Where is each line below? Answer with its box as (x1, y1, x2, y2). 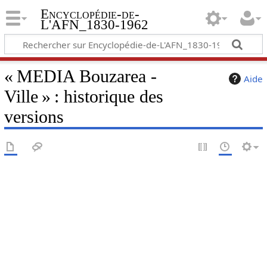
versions (4, 106, 64, 127)
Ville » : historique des (4, 86, 163, 107)
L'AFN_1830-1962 (40, 17, 148, 33)
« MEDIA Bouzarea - (4, 66, 157, 86)
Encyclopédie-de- (40, 7, 139, 22)
